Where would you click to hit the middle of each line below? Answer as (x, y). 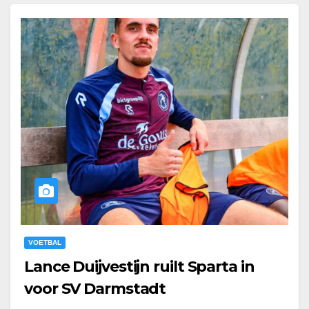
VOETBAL (45, 243)
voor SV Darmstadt (95, 289)
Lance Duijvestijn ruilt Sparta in (139, 267)
